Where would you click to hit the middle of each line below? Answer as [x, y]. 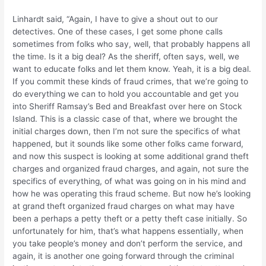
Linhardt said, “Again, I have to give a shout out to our [115, 19]
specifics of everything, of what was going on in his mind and [129, 181]
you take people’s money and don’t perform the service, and [128, 244]
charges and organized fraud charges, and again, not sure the [131, 169]
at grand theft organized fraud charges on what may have [124, 206]
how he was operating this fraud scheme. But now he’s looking [132, 194]
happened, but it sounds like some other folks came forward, [128, 144]
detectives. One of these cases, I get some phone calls [118, 32]
